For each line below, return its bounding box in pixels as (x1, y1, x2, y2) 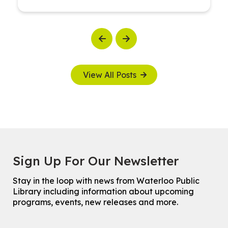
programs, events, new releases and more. (13, 196, 179, 207)
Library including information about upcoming (13, 186, 194, 196)
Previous (91, 34, 125, 44)
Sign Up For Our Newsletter (13, 153, 179, 169)
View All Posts (83, 70, 136, 80)
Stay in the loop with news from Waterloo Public (13, 175, 200, 186)
